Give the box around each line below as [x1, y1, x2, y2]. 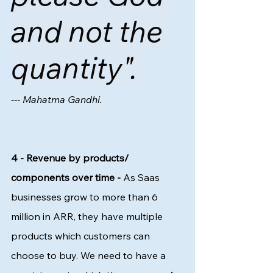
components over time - [11, 171, 121, 183]
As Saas [121, 171, 162, 183]
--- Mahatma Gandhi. [11, 93, 105, 105]
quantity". [11, 49, 144, 86]
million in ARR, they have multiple [11, 210, 165, 222]
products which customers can [11, 230, 152, 242]
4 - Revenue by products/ [11, 152, 131, 164]
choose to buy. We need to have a [11, 249, 168, 261]
